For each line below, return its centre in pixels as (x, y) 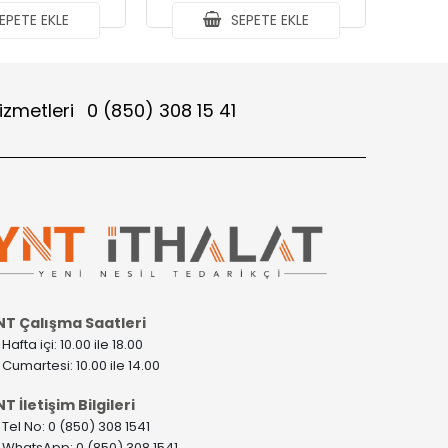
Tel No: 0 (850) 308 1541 (76, 426)
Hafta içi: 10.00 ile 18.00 (74, 344)
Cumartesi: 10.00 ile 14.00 (82, 365)
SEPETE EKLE (268, 20)
